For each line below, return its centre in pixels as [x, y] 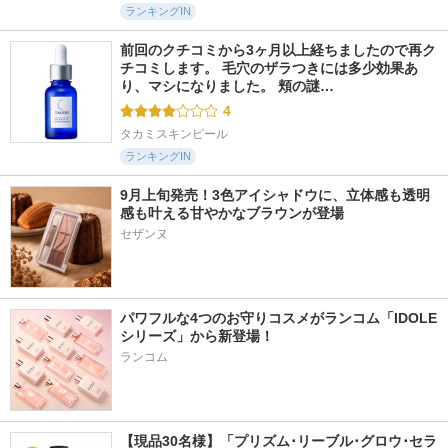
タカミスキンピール [174, 134]
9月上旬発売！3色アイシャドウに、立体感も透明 [275, 195]
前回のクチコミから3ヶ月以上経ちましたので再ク [278, 50]
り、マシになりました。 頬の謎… [227, 86]
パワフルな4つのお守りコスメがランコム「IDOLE [278, 318]
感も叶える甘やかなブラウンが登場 [232, 213]
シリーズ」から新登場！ [197, 336]
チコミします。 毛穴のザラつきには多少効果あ [269, 68]
